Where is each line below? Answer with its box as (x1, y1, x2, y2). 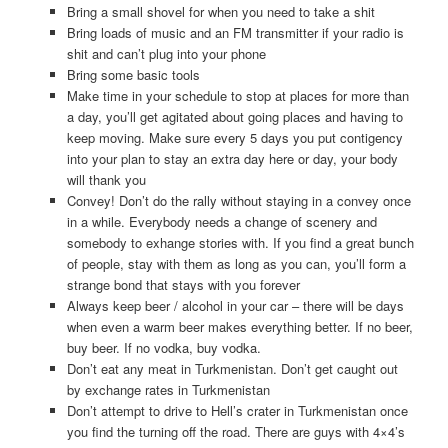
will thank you (66, 169, 146, 189)
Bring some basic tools (66, 64, 200, 84)
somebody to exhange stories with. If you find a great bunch (66, 232, 414, 252)
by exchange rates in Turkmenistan (66, 379, 270, 399)
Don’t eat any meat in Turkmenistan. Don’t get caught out (66, 358, 398, 378)
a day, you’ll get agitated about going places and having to (66, 106, 403, 126)
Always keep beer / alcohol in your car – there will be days (66, 295, 404, 315)
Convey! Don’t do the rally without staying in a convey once (66, 190, 411, 210)
